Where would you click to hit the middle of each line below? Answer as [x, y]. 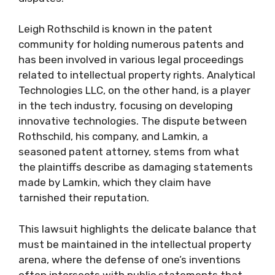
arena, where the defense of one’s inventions [130, 259]
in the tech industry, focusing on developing [126, 106]
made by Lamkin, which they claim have [115, 182]
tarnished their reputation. [84, 198]
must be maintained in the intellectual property [135, 244]
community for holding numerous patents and [131, 44]
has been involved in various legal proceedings [131, 60]
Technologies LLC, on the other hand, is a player [134, 90]
